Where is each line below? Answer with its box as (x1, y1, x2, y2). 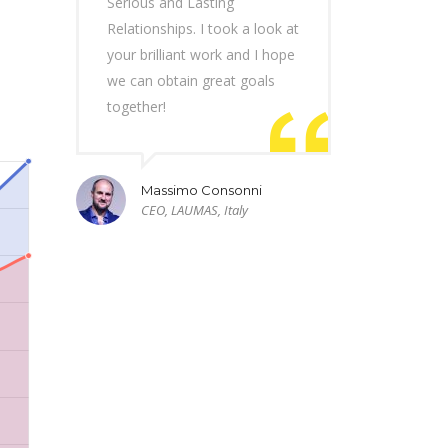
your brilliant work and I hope (107, 45, 295, 64)
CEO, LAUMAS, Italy (141, 201, 248, 219)
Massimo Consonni (141, 182, 262, 198)
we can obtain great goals (107, 71, 275, 90)
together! (107, 97, 166, 116)
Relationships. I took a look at (107, 19, 299, 38)
